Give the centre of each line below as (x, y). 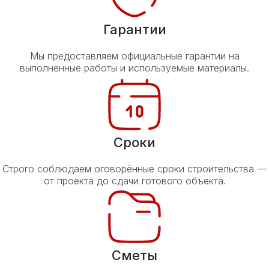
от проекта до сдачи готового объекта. (134, 180)
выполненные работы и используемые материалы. (134, 68)
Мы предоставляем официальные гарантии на (134, 56)
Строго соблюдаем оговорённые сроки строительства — (134, 168)
